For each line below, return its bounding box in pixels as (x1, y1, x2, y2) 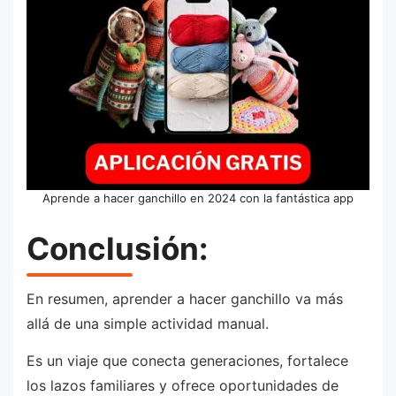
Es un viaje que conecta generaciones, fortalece (27, 351, 348, 369)
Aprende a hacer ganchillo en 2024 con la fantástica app (42, 191, 354, 206)
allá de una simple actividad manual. (27, 315, 269, 333)
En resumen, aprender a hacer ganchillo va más (27, 290, 343, 308)
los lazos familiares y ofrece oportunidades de (27, 376, 339, 394)
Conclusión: (27, 229, 208, 267)
